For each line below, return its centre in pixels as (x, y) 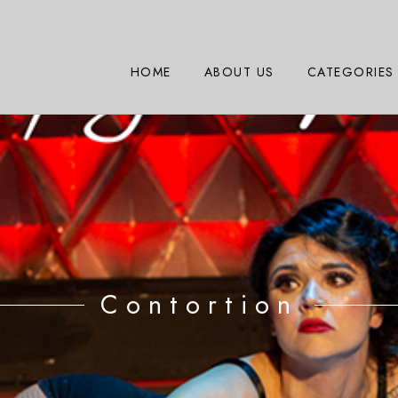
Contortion (199, 305)
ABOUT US (239, 72)
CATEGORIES (350, 72)
